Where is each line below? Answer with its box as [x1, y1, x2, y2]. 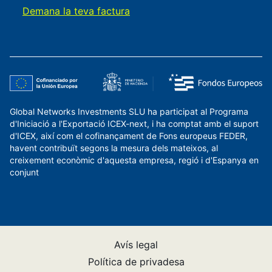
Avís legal [114, 239, 158, 251]
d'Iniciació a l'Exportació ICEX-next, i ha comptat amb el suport [10, 118, 259, 129]
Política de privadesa [87, 256, 185, 268]
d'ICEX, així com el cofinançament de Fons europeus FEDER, [10, 131, 248, 141]
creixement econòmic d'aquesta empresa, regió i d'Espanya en [10, 155, 259, 166]
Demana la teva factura [22, 4, 130, 17]
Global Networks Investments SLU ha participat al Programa [10, 106, 248, 117]
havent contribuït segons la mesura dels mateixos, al [10, 143, 218, 154]
